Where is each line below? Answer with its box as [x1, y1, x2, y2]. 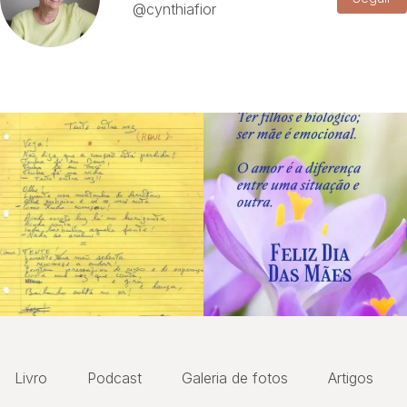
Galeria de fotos [182, 369, 288, 387]
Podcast [87, 369, 142, 387]
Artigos [328, 369, 373, 387]
